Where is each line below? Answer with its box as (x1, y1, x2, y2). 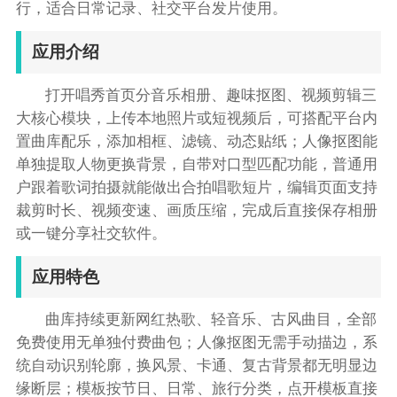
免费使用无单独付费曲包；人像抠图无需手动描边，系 (15, 334, 378, 352)
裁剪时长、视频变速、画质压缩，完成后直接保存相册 (15, 201, 378, 219)
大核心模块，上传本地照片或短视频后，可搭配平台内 (15, 109, 378, 127)
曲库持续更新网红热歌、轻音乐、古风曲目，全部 (45, 311, 378, 329)
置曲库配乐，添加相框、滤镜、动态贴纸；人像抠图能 (15, 132, 378, 150)
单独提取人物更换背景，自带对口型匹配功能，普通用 (15, 155, 378, 173)
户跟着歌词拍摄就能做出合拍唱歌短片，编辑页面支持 (15, 178, 378, 196)
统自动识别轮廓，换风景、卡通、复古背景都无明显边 (15, 357, 378, 375)
